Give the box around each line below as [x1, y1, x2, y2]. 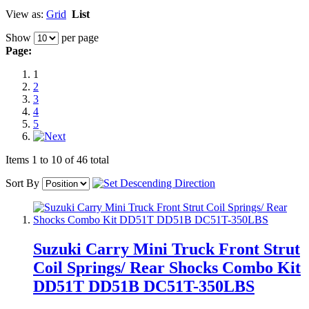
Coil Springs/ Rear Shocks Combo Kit [33, 258, 301, 277]
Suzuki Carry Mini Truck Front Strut [33, 239, 300, 258]
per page [59, 31, 99, 43]
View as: [6, 8, 43, 20]
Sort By [6, 177, 39, 189]
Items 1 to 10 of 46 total [6, 153, 109, 166]
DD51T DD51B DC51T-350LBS [33, 277, 255, 295]
